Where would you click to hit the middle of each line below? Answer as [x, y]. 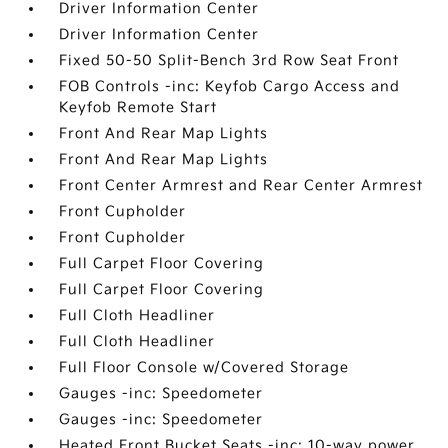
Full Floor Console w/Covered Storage [204, 367]
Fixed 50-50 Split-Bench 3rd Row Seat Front [229, 60]
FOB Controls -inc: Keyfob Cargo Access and [230, 86]
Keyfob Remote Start [138, 107]
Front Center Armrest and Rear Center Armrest [241, 185]
